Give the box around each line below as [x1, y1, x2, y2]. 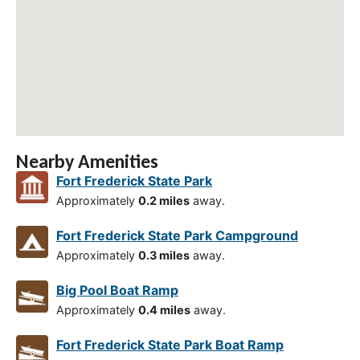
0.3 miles [138, 248, 190, 263]
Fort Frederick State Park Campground [56, 227, 298, 244]
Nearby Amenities [16, 149, 158, 174]
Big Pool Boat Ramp [56, 282, 178, 299]
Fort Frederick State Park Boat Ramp [56, 337, 284, 354]
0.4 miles [138, 303, 190, 317]
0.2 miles [138, 194, 190, 208]
